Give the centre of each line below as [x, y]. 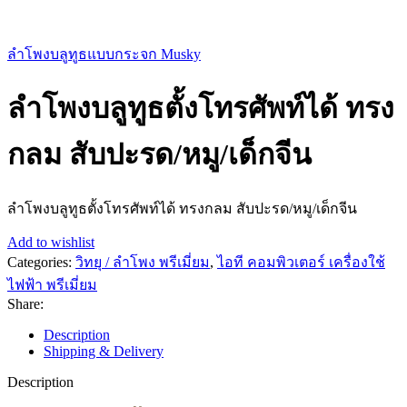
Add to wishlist [51, 242]
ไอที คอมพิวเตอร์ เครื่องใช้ [301, 262]
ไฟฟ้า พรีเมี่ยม [52, 284]
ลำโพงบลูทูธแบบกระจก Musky [104, 54]
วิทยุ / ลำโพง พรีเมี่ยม [143, 262]
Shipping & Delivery [104, 351]
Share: [25, 303]
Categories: [40, 262]
